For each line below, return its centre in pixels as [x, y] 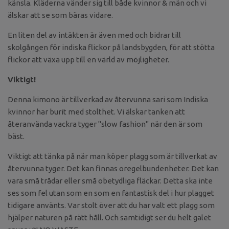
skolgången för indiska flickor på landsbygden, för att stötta [111, 47]
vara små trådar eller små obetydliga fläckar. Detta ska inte [110, 180]
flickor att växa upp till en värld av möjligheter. [88, 59]
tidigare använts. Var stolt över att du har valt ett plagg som [111, 205]
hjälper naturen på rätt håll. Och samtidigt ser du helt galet [109, 217]
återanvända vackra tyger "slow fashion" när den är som [105, 124]
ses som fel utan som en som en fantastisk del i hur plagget [111, 193]
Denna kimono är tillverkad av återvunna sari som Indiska [108, 99]
